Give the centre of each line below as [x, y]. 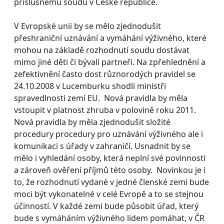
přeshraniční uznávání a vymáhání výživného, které [110, 38]
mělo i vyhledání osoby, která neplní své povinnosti [110, 158]
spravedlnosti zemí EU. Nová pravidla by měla [101, 98]
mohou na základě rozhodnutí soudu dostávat [102, 50]
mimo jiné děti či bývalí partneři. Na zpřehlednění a [110, 62]
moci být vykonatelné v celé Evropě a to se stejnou [109, 194]
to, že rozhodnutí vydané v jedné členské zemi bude [111, 182]
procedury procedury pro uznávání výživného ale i [108, 134]
